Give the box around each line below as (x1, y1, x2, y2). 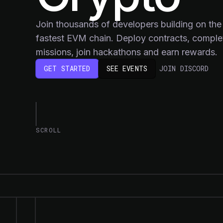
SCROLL (36, 126, 62, 134)
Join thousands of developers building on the (36, 19, 222, 29)
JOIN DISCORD (159, 64, 209, 73)
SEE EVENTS (106, 64, 147, 73)
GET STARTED (44, 64, 91, 73)
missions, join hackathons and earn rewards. (36, 47, 218, 57)
